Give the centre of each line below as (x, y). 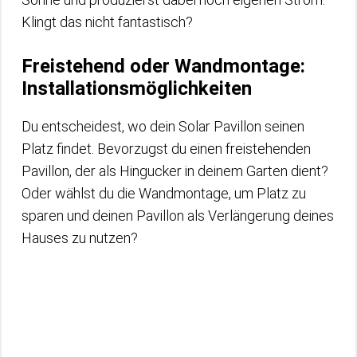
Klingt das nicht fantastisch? (107, 22)
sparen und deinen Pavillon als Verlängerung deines (178, 215)
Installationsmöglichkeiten (137, 88)
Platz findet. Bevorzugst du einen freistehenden (166, 148)
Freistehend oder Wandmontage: (163, 66)
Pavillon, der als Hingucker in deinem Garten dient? (175, 171)
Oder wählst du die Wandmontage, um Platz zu (164, 193)
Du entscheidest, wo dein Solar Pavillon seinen (163, 126)
